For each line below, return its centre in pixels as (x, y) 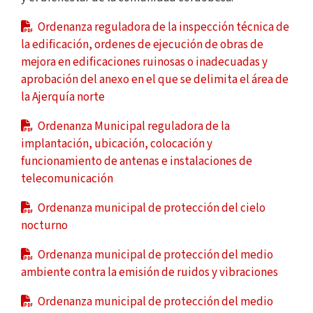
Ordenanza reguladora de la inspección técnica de (162, 27)
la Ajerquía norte (63, 97)
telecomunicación (67, 179)
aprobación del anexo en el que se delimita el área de (155, 79)
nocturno (44, 225)
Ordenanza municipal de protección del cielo (151, 208)
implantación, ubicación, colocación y (117, 144)
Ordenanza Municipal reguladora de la (133, 126)
